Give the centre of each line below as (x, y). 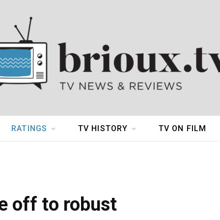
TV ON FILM (182, 129)
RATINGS (29, 129)
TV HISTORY (103, 129)
